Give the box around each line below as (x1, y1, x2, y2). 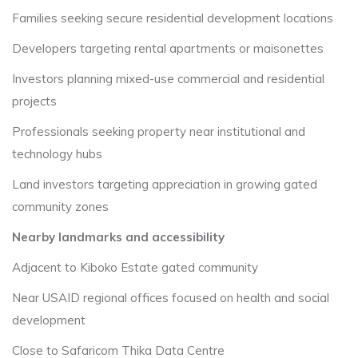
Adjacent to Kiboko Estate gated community (12, 260, 258, 275)
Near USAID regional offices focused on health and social (12, 290, 329, 305)
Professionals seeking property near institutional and (12, 124, 305, 139)
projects (12, 93, 57, 109)
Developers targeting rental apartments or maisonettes (12, 41, 324, 56)
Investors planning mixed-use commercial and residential (12, 71, 324, 86)
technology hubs (12, 146, 102, 161)
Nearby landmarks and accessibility (12, 229, 225, 245)
